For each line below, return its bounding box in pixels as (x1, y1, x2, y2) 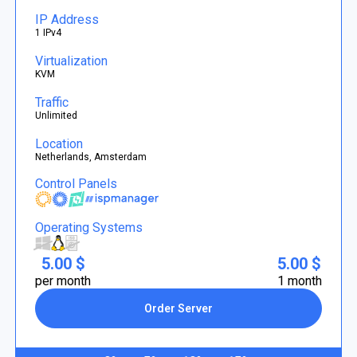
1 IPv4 (35, 26, 62, 38)
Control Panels (35, 176, 118, 191)
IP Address (35, 11, 100, 27)
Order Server (144, 302, 213, 315)
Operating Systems (35, 220, 143, 235)
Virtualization (35, 53, 108, 69)
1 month (277, 273, 322, 288)
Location (35, 135, 84, 151)
